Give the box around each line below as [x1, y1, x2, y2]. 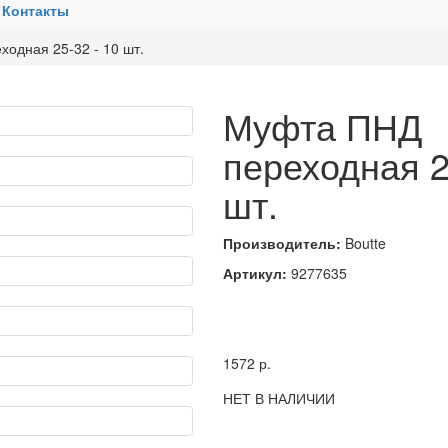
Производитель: [222, 233, 341, 253]
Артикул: [222, 263, 287, 283]
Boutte [340, 233, 386, 253]
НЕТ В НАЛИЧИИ [222, 388, 335, 408]
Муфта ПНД [222, 100, 422, 151]
